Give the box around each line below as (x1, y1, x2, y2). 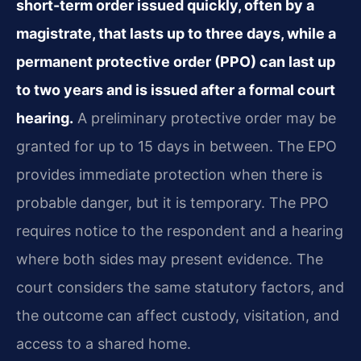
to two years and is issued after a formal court (16, 81, 335, 98)
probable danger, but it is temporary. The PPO (16, 193, 329, 211)
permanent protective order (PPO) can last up (16, 52, 335, 70)
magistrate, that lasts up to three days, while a (16, 24, 336, 42)
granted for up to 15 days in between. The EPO (16, 137, 337, 155)
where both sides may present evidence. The (16, 250, 323, 268)
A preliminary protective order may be (73, 109, 336, 127)
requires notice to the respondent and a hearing (16, 222, 343, 239)
